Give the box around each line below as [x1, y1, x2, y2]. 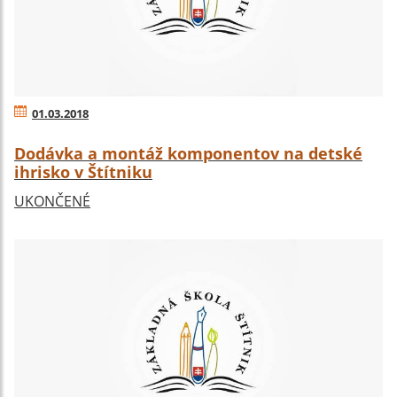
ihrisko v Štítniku [14, 160, 152, 183]
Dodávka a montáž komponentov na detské [14, 142, 362, 164]
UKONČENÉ [14, 191, 90, 211]
